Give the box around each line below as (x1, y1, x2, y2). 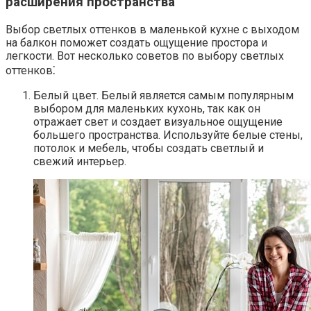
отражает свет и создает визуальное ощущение (33, 115, 283, 128)
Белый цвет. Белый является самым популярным (33, 88, 294, 102)
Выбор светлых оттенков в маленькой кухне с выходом (6, 22, 299, 36)
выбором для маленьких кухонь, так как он (33, 101, 260, 115)
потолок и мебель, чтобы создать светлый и (33, 141, 264, 155)
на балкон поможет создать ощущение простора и (6, 35, 267, 49)
